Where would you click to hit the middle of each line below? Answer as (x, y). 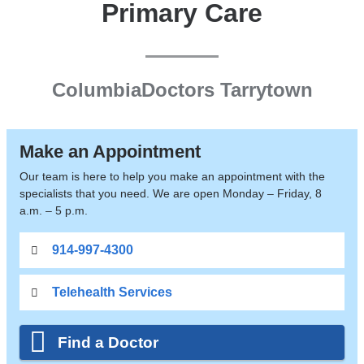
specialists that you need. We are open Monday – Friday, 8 (170, 194)
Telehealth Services (112, 292)
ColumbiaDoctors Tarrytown (182, 89)
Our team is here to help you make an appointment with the (172, 177)
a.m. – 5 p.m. (53, 211)
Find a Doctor (108, 342)
